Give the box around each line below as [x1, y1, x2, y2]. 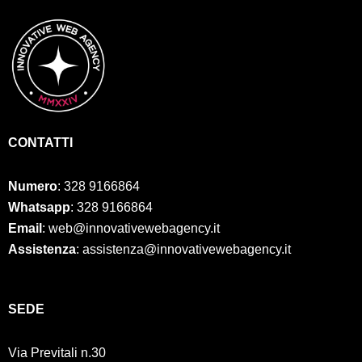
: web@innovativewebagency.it [42, 221, 220, 236]
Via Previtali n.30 [8, 346, 106, 360]
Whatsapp [8, 200, 70, 215]
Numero [8, 179, 57, 194]
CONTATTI [8, 136, 73, 150]
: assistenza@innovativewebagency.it [76, 242, 291, 257]
